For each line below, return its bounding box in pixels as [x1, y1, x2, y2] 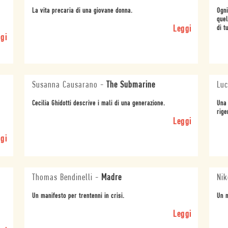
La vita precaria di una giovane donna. [32, 7, 133, 15]
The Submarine [106, 80, 156, 90]
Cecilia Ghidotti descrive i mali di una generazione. [32, 99, 166, 107]
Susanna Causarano [32, 80, 98, 90]
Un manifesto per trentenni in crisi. [32, 192, 125, 200]
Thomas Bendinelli [32, 173, 93, 183]
